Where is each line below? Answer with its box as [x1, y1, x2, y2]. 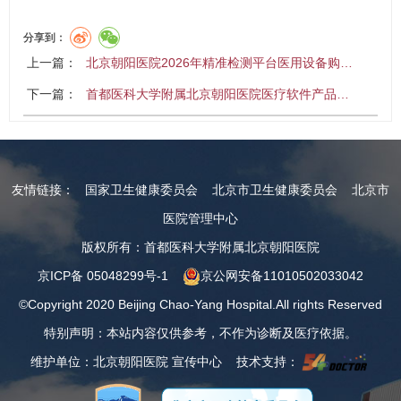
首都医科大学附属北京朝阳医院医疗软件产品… [86, 87, 349, 101]
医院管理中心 [163, 211, 238, 226]
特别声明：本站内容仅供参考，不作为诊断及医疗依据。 [44, 326, 357, 340]
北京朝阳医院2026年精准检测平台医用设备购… [86, 55, 353, 70]
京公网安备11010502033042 [200, 269, 363, 283]
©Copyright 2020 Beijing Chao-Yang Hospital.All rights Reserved [19, 297, 382, 311]
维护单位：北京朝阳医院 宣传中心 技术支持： [30, 354, 299, 369]
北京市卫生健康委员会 [212, 183, 337, 197]
